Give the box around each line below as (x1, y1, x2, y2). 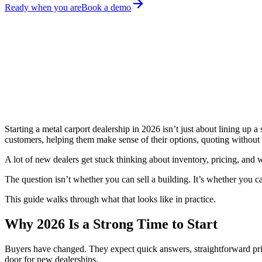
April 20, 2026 (46, 98, 100, 108)
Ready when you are (5, 2, 81, 12)
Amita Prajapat (140, 98, 195, 108)
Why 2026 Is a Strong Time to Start (5, 216, 218, 232)
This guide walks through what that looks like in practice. (5, 194, 216, 205)
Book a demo (81, 2, 131, 12)
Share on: (5, 116, 40, 126)
